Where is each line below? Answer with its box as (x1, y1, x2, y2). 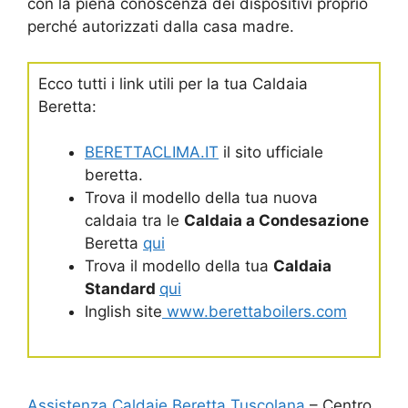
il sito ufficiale (219, 143, 323, 162)
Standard (85, 280, 159, 299)
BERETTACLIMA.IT (85, 143, 219, 162)
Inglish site (85, 302, 162, 321)
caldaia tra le (85, 211, 184, 230)
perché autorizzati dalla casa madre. (27, 17, 294, 36)
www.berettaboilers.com (162, 302, 347, 321)
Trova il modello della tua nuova (85, 189, 318, 208)
